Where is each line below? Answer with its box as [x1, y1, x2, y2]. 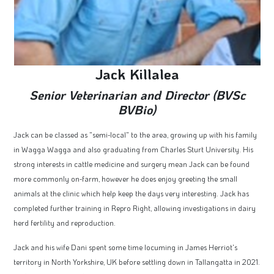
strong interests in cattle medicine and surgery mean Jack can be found [13, 158, 250, 169]
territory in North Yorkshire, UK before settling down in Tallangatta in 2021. [13, 256, 260, 267]
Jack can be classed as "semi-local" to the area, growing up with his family [13, 129, 257, 139]
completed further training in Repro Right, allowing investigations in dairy [13, 202, 256, 213]
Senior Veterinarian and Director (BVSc [29, 86, 245, 103]
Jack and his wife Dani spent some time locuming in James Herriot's [13, 242, 237, 252]
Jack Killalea [95, 64, 179, 83]
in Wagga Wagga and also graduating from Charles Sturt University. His [13, 144, 253, 154]
